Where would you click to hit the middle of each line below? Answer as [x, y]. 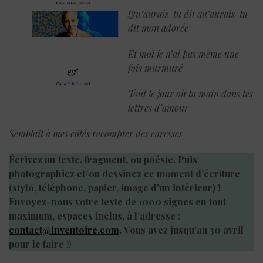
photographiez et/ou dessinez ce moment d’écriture [124, 173]
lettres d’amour [158, 107]
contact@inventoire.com [64, 230]
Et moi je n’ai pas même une [183, 53]
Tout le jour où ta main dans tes [190, 93]
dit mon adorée [158, 28]
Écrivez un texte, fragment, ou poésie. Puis [103, 159]
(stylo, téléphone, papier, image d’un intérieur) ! [114, 187]
